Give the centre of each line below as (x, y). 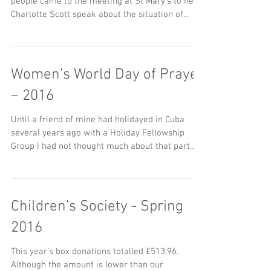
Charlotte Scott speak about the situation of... (100, 15)
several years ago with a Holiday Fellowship (98, 133)
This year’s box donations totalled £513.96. (95, 252)
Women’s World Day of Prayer (107, 75)
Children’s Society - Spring (97, 207)
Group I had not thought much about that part (100, 146)
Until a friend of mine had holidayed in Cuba (98, 120)
